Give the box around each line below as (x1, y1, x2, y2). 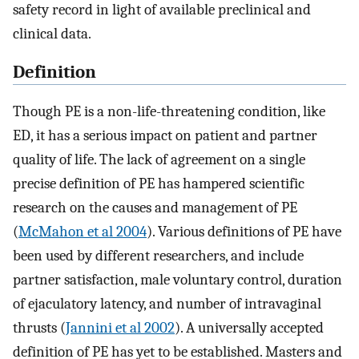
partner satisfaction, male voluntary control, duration (13, 270, 342, 288)
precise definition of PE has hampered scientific (13, 174, 305, 192)
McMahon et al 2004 (18, 222, 147, 240)
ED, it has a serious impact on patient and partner (13, 126, 317, 144)
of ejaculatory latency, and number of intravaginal (13, 294, 321, 313)
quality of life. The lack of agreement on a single (13, 150, 305, 168)
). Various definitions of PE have (147, 222, 341, 240)
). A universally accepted (175, 318, 324, 337)
